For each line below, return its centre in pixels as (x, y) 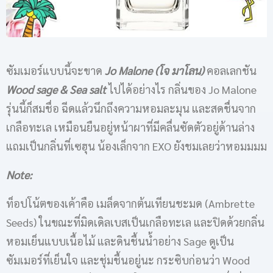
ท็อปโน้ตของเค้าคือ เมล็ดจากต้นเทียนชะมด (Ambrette (130, 203)
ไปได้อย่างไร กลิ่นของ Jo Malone (183, 89)
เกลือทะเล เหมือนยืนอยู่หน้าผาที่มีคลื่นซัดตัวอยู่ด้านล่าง (130, 127)
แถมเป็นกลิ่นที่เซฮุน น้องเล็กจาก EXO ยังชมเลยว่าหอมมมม (136, 146)
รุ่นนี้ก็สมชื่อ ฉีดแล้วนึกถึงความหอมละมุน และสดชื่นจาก (131, 108)
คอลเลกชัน (230, 70)
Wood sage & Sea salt (56, 89)
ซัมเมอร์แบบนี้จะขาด (55, 70)
